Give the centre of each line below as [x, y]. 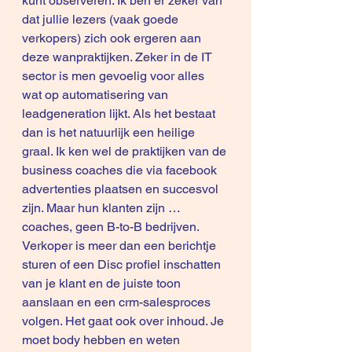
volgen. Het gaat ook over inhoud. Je [125, 321]
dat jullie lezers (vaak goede [102, 19]
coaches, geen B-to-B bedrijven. [112, 227]
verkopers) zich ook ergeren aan [113, 38]
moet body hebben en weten [103, 340]
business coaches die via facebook [121, 170]
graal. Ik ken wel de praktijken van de [126, 151]
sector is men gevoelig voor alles [115, 76]
